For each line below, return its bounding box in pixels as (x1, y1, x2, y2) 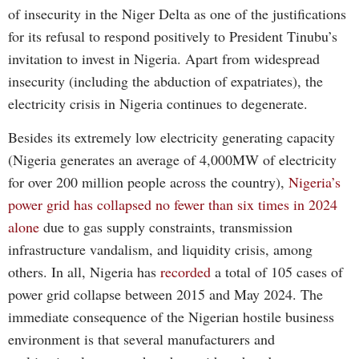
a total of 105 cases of (211, 262, 343, 282)
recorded (160, 262, 211, 282)
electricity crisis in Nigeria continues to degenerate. (8, 93, 308, 113)
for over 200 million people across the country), (8, 172, 288, 192)
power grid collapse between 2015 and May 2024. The (8, 284, 323, 305)
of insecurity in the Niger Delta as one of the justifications (8, 3, 346, 23)
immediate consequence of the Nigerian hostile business (8, 307, 334, 327)
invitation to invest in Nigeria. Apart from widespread (8, 48, 320, 68)
